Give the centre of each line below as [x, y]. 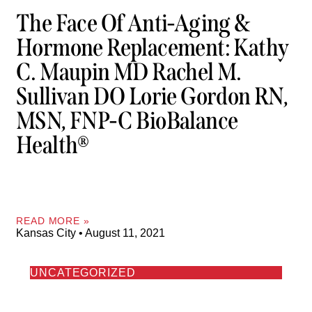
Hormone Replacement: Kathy [153, 48]
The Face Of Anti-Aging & [133, 23]
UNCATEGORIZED [83, 272]
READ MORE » [53, 220]
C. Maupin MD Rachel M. [129, 72]
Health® [53, 145]
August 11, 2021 [124, 233]
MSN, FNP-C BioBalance [127, 121]
